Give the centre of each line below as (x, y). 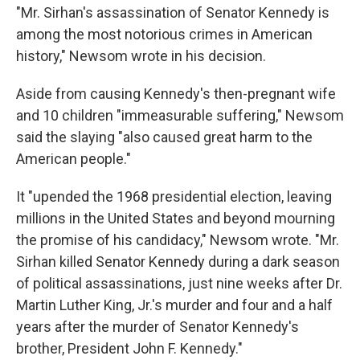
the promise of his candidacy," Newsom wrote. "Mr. (178, 240)
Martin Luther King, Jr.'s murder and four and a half (174, 305)
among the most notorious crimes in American (164, 34)
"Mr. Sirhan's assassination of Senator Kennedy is (173, 12)
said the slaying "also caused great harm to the (164, 137)
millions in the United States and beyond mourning (176, 218)
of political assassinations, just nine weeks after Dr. (179, 283)
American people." (74, 159)
